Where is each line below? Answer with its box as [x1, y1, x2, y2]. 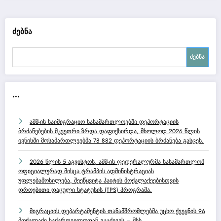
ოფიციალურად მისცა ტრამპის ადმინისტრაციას [18, 167, 154, 176]
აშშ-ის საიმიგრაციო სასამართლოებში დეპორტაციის [30, 117, 179, 127]
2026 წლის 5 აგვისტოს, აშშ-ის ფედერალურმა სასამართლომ [30, 157, 204, 167]
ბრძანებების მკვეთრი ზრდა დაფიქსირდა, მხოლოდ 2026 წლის [18, 127, 200, 136]
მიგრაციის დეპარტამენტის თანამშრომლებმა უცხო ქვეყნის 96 [30, 207, 205, 216]
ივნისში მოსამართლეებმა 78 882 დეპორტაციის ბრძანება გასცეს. [18, 136, 204, 146]
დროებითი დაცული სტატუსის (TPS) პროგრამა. [18, 185, 152, 195]
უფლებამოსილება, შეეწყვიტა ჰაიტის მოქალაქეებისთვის [18, 176, 179, 185]
